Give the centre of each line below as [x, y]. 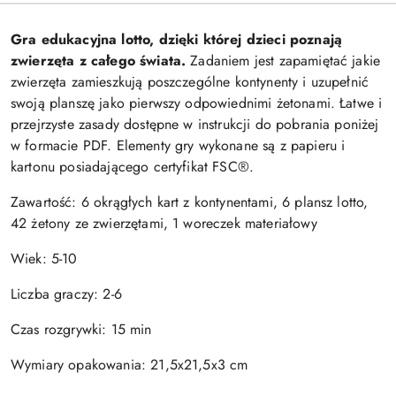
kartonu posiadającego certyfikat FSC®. [133, 167]
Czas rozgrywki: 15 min [81, 329]
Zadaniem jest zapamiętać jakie [283, 61]
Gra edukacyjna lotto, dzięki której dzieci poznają [177, 39]
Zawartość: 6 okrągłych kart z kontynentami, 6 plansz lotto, [190, 202]
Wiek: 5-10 [44, 259]
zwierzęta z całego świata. [99, 61]
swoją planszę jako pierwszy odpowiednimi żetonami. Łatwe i [197, 103]
